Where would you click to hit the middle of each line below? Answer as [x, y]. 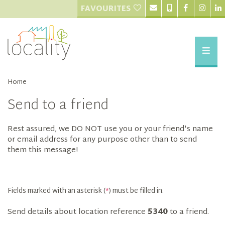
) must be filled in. [136, 191]
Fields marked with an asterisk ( [57, 191]
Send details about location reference [78, 212]
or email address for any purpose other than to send [102, 140]
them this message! [43, 150]
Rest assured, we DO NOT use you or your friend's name [110, 129]
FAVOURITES [105, 10]
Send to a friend [58, 105]
